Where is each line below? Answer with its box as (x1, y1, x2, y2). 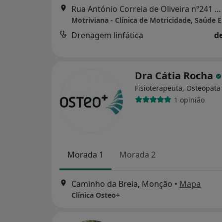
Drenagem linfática (71, 30, 143, 41)
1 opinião (173, 95, 205, 105)
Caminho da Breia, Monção (71, 178, 172, 190)
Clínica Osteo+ (71, 190, 120, 200)
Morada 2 (119, 149, 156, 160)
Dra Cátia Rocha (135, 69, 216, 82)
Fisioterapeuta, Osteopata (135, 83, 221, 93)
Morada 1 (67, 149, 104, 160)
